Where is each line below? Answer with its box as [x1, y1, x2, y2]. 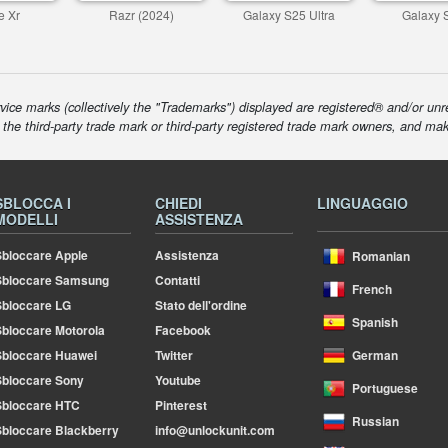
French [351, 280, 392, 298]
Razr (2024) [108, 6, 174, 23]
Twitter [155, 346, 194, 364]
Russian [351, 412, 399, 430]
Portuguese [351, 379, 418, 397]
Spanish [351, 313, 398, 331]
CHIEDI [155, 193, 203, 213]
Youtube [155, 371, 202, 389]
